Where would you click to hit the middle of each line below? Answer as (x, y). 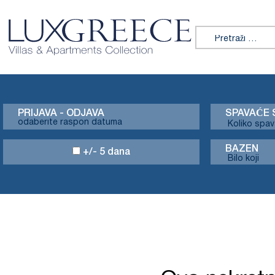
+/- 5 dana (105, 152)
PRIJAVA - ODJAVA (61, 114)
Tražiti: (210, 32)
